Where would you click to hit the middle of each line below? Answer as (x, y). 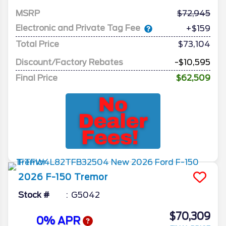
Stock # (34, 195)
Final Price (37, 78)
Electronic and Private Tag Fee (78, 28)
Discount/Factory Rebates (69, 62)
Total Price (37, 44)
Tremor (91, 177)
